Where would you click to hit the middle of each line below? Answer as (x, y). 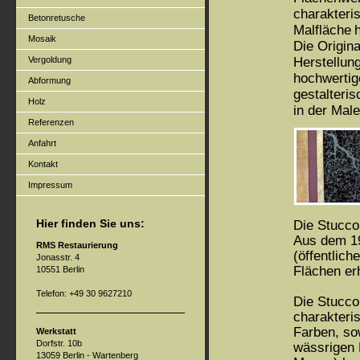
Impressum (50, 185)
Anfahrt (42, 143)
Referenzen (51, 122)
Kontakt (43, 164)
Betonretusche (57, 18)
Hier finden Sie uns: (90, 223)
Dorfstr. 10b (59, 343)
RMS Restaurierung (77, 245)
